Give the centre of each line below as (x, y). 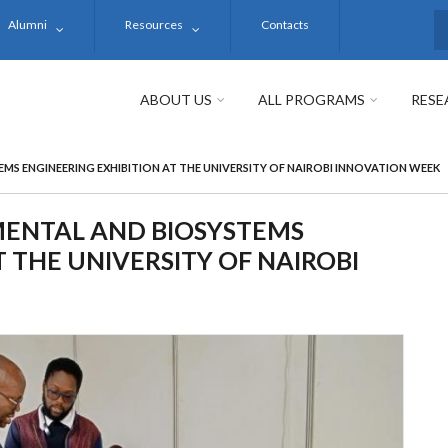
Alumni (27, 24)
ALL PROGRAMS (311, 99)
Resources (154, 24)
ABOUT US (176, 99)
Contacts (285, 24)
